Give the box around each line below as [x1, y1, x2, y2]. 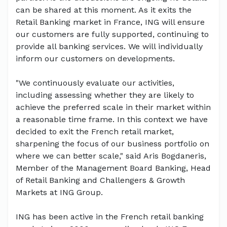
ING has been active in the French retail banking [16, 211, 204, 221]
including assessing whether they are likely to [16, 90, 194, 100]
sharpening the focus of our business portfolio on [16, 138, 209, 148]
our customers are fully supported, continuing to [16, 29, 209, 39]
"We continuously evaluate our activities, [16, 78, 174, 88]
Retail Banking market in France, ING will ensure [16, 17, 205, 27]
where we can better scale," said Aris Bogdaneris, [16, 150, 206, 161]
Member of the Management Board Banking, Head [16, 163, 211, 173]
